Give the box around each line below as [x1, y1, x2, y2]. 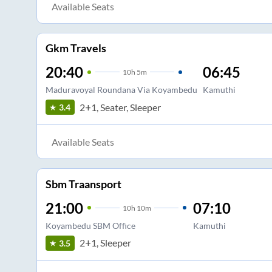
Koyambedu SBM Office [45, 220, 135, 231]
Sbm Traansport [45, 177, 121, 191]
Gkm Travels [45, 41, 106, 55]
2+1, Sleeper [79, 237, 131, 249]
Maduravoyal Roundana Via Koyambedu [45, 84, 197, 95]
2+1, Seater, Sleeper [79, 101, 161, 113]
